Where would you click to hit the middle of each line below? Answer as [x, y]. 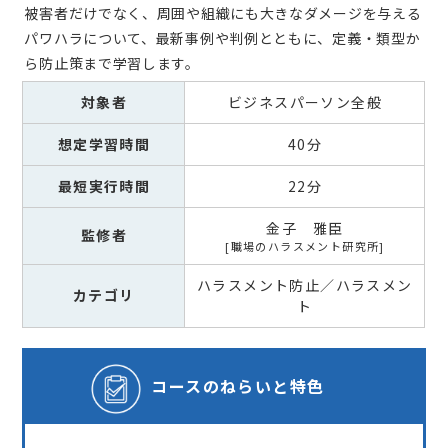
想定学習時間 [104, 144]
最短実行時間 [104, 186]
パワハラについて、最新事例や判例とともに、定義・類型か [222, 38]
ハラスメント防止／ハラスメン [305, 285]
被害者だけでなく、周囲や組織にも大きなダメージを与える [223, 13]
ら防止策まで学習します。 [112, 63]
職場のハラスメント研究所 [305, 246]
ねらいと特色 [272, 386]
